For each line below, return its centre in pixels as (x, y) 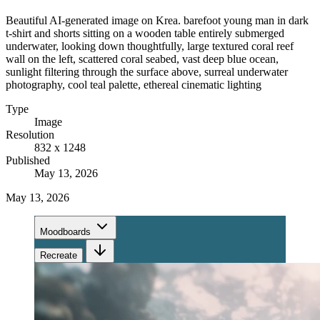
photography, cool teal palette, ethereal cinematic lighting (134, 84)
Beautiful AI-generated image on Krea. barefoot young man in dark (157, 20)
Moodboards (65, 231)
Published (28, 160)
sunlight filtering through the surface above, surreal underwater (147, 71)
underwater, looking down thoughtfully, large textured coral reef (150, 46)
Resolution (30, 134)
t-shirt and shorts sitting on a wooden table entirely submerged (145, 33)
